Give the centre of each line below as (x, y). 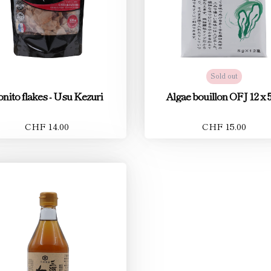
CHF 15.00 (224, 126)
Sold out (224, 75)
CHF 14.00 (47, 126)
